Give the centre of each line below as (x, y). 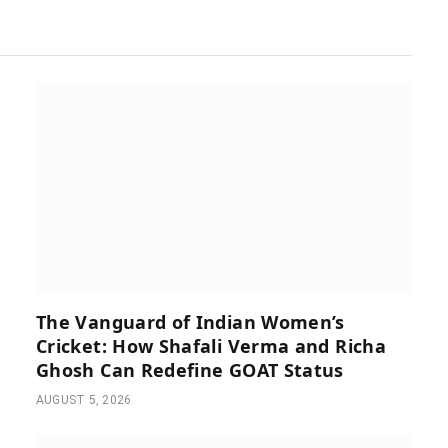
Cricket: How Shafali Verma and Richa (211, 345)
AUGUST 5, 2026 (84, 399)
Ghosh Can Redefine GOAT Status (190, 369)
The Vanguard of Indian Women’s (190, 321)
